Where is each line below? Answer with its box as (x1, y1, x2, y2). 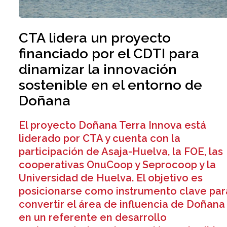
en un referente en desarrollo (19, 211, 167, 224)
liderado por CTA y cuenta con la (19, 132, 181, 145)
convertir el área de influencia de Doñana (19, 198, 225, 211)
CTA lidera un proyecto (19, 30, 171, 46)
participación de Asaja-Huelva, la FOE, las (19, 145, 223, 158)
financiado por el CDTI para (19, 46, 200, 62)
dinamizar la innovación (19, 61, 177, 78)
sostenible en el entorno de (19, 77, 203, 93)
